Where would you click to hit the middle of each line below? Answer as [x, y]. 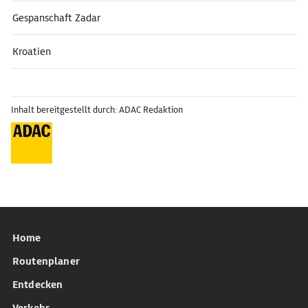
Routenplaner [46, 261]
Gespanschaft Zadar [56, 18]
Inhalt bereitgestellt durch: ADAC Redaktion [97, 110]
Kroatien [32, 52]
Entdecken [38, 285]
